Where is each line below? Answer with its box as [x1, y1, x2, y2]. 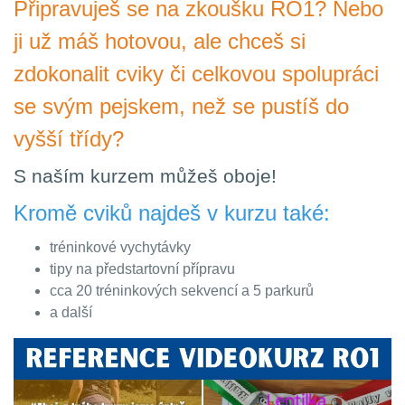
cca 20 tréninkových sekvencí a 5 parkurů [50, 283, 314, 298]
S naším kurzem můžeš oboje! [14, 165, 277, 186]
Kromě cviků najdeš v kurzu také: [14, 201, 330, 225]
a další [50, 305, 92, 320]
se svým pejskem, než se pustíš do [14, 94, 349, 118]
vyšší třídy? [14, 127, 124, 151]
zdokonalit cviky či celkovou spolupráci [14, 61, 379, 86]
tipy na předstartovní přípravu [50, 261, 235, 277]
